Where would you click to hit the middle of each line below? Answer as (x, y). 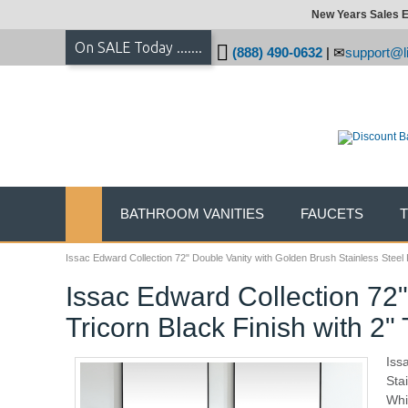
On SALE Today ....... (138, 47)
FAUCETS (332, 214)
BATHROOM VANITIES (192, 214)
